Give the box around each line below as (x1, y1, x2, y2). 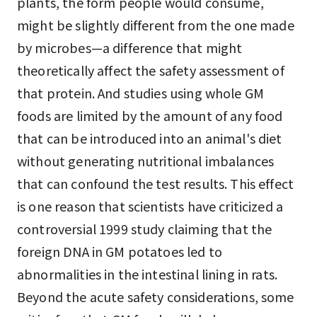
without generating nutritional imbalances (17, 151, 275, 170)
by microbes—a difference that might (17, 38, 243, 57)
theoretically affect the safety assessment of (17, 61, 284, 79)
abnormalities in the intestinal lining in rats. (17, 265, 278, 283)
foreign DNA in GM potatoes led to (17, 242, 222, 260)
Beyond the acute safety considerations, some (17, 287, 294, 306)
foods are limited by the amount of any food (17, 106, 283, 125)
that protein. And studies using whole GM (17, 83, 265, 102)
